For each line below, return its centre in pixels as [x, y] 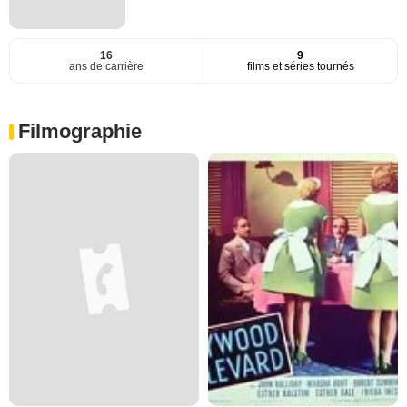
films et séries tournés [300, 67]
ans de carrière [106, 67]
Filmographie [80, 132]
